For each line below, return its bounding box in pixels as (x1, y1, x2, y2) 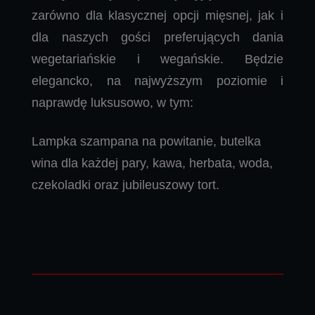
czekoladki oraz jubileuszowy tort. (32, 177, 219, 192)
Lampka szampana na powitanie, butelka (32, 134, 261, 148)
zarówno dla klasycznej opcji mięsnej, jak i (32, 8, 283, 22)
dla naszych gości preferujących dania (32, 30, 283, 44)
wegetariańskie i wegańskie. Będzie (32, 51, 283, 66)
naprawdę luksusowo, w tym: (32, 95, 193, 110)
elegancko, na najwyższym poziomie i (32, 73, 283, 88)
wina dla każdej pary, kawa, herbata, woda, (32, 155, 273, 170)
